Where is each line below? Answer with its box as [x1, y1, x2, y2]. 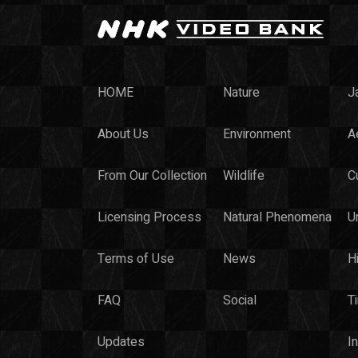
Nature [223, 82, 260, 102]
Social [223, 290, 257, 310]
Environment [223, 124, 291, 144]
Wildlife [223, 165, 265, 185]
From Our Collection [97, 165, 207, 185]
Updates [97, 332, 145, 352]
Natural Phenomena [223, 207, 332, 227]
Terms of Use [97, 249, 174, 268]
